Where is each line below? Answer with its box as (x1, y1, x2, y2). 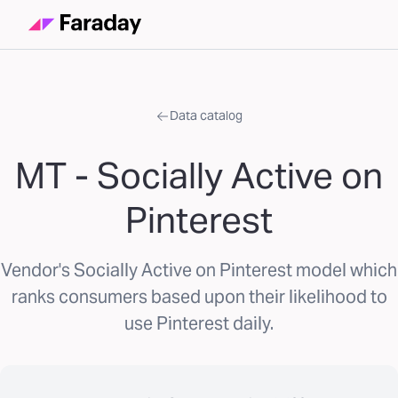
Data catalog (170, 107, 243, 123)
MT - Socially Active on (15, 153, 383, 198)
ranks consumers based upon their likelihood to (11, 285, 387, 308)
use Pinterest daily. (124, 312, 274, 335)
